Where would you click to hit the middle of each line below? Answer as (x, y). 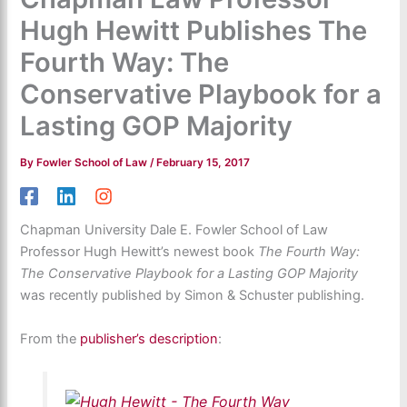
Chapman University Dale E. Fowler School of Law (174, 230)
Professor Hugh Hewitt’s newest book (139, 252)
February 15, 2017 (203, 162)
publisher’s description (149, 338)
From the (50, 338)
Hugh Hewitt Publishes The (194, 30)
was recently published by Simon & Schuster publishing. (193, 296)
